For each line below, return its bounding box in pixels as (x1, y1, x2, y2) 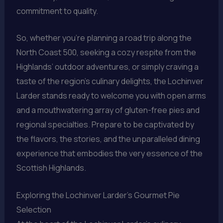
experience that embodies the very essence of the (16, 148, 203, 159)
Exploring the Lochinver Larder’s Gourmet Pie (16, 189, 180, 201)
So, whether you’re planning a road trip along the (16, 32, 192, 44)
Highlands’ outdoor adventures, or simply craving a (16, 61, 199, 73)
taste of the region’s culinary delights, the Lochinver (16, 76, 204, 87)
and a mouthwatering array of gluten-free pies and (16, 105, 200, 116)
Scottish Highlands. (16, 162, 86, 174)
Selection (16, 204, 51, 215)
